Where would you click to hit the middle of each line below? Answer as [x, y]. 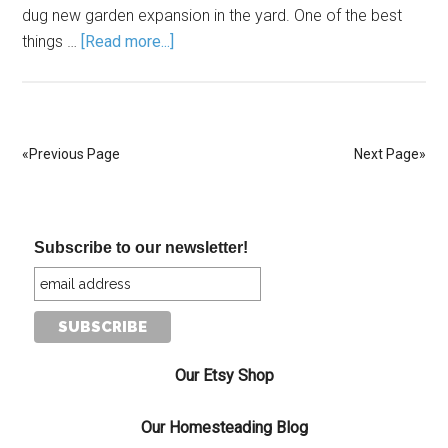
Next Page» [389, 154]
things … [52, 41]
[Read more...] [128, 41]
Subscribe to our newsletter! [141, 247]
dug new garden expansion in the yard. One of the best [212, 15]
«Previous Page [71, 154]
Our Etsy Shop [224, 375]
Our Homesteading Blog [224, 427]
